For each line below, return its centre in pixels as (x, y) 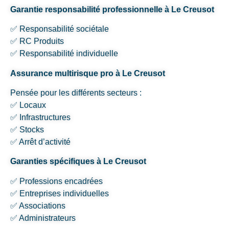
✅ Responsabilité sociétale (60, 29)
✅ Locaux (28, 105)
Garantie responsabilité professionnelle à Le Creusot (112, 9)
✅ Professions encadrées (56, 181)
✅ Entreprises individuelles (60, 193)
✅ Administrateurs (43, 218)
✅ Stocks (27, 130)
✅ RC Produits (37, 41)
